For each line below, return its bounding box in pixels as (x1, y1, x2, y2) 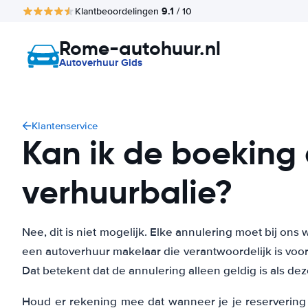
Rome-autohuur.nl (59, 36, 221, 60)
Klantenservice (32, 120, 98, 132)
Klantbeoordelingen (75, 5, 162, 17)
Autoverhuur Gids (59, 55, 142, 70)
